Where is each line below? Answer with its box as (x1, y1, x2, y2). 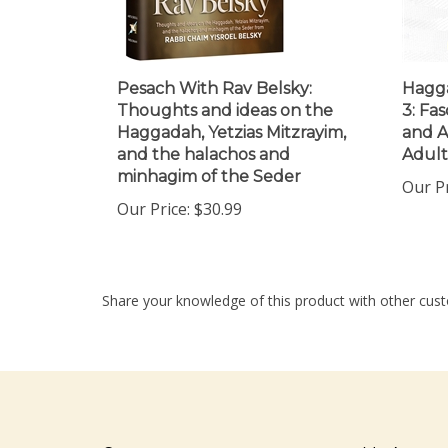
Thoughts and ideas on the (117, 84, 333, 103)
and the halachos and (117, 128, 290, 147)
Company (102, 427, 179, 446)
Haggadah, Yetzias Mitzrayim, (117, 106, 346, 125)
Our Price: (117, 181, 190, 203)
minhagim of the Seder (117, 150, 301, 169)
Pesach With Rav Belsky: (117, 62, 312, 81)
